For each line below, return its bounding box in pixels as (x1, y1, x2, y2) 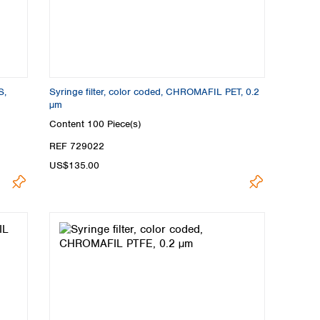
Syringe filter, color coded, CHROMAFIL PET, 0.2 (49, 85, 259, 98)
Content (49, 118, 87, 131)
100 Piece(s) (87, 118, 141, 131)
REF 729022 (49, 140, 104, 153)
